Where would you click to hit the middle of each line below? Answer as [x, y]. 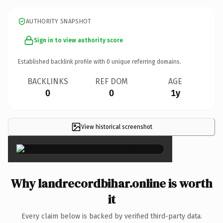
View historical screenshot [116, 127]
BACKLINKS [48, 81]
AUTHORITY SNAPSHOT [59, 21]
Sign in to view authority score [78, 40]
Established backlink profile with [62, 61]
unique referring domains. [146, 61]
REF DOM [111, 81]
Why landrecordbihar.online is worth [111, 183]
